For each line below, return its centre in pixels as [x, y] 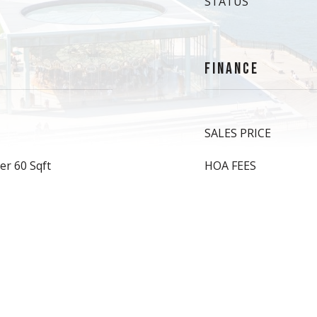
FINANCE [232, 69]
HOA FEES [230, 166]
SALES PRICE [238, 133]
